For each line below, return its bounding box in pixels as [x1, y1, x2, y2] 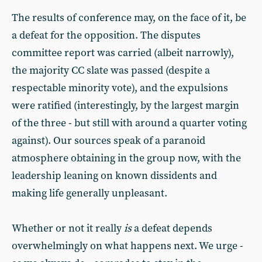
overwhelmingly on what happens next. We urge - [12, 239, 243, 253]
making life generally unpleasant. [12, 187, 167, 200]
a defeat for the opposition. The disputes [12, 29, 201, 42]
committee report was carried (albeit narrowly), [12, 46, 234, 60]
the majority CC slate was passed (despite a [12, 64, 210, 77]
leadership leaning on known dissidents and [12, 169, 217, 182]
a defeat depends [134, 222, 212, 235]
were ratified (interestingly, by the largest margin [12, 99, 239, 112]
